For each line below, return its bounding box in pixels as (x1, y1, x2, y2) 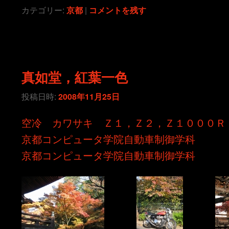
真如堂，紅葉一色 (21, 67, 128, 87)
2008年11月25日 (58, 90, 120, 102)
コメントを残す (89, 4, 147, 16)
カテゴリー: (21, 4, 65, 16)
